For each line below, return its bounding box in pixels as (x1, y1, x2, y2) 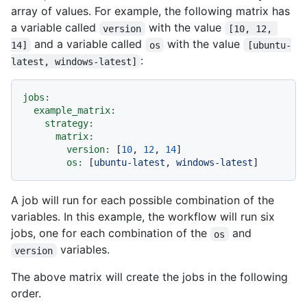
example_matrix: (34, 105, 116, 116)
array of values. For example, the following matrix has (11, 4, 290, 19)
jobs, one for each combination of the (11, 226, 210, 241)
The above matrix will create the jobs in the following (11, 270, 288, 284)
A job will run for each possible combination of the (11, 193, 274, 208)
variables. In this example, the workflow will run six (11, 210, 275, 224)
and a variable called (31, 37, 146, 51)
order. (11, 286, 41, 301)
